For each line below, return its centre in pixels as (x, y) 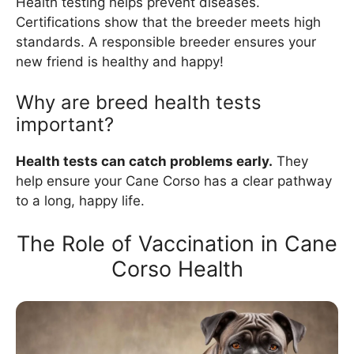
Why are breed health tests (139, 103)
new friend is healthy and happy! (120, 61)
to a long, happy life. (80, 201)
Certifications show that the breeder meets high (168, 22)
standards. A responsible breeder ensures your (166, 41)
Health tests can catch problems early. (144, 162)
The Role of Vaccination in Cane (177, 243)
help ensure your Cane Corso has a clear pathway (174, 181)
